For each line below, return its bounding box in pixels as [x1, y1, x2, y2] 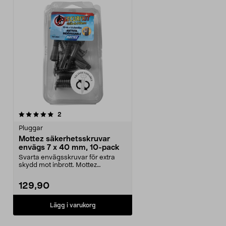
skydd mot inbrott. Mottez [19, 162, 97, 168]
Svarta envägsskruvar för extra [19, 154, 115, 161]
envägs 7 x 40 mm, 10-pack [19, 144, 120, 151]
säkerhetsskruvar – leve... [19, 169, 98, 176]
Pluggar [19, 125, 43, 132]
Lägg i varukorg [49, 202, 96, 208]
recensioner [61, 111, 95, 117]
